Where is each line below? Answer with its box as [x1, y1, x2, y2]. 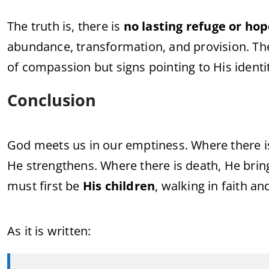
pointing [148, 59, 199, 75]
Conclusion [7, 89, 96, 111]
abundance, [7, 38, 77, 55]
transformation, [76, 38, 169, 55]
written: [47, 223, 91, 239]
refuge [186, 18, 229, 34]
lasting [142, 18, 186, 34]
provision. [193, 38, 253, 55]
